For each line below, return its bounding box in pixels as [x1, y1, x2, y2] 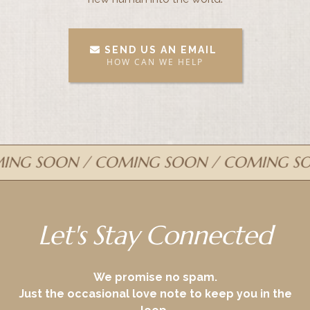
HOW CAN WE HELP [107, 56, 203, 68]
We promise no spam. [93, 271, 217, 284]
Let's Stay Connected [38, 219, 272, 252]
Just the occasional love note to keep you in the [18, 287, 292, 300]
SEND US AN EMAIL [104, 44, 217, 55]
